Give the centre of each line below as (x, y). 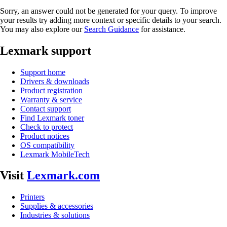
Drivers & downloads (55, 81)
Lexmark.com (63, 176)
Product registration (51, 90)
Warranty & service (51, 99)
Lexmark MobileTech (55, 154)
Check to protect (47, 127)
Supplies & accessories (57, 206)
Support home (43, 72)
